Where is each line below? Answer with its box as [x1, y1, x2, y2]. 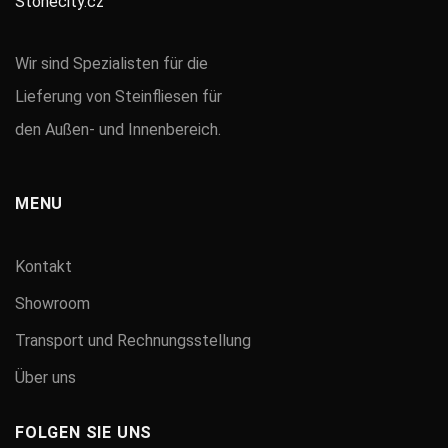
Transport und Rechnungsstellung [15, 330, 251, 350]
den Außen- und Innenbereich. [15, 120, 221, 139]
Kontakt [15, 256, 72, 276]
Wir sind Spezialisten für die [15, 54, 208, 73]
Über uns [15, 367, 76, 387]
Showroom [15, 293, 90, 313]
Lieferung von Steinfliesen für [15, 87, 222, 106]
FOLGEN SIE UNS [15, 422, 153, 442]
